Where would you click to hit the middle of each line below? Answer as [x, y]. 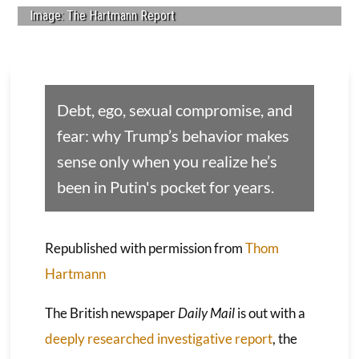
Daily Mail [207, 313]
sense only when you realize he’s [167, 161]
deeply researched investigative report [158, 338]
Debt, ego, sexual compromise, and [174, 109]
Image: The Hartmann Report [103, 15]
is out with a [271, 313]
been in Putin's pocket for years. [165, 186]
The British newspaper [111, 313]
